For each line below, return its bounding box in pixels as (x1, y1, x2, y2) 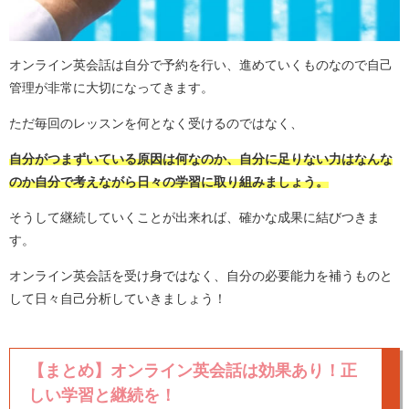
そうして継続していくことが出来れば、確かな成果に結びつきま (9, 211, 380, 225)
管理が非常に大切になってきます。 (9, 81, 214, 95)
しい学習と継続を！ (28, 386, 176, 404)
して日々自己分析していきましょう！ (9, 292, 226, 306)
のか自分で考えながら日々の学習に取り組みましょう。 (9, 175, 329, 189)
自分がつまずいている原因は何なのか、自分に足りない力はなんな (9, 152, 393, 166)
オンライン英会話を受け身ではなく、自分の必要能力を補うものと (9, 269, 393, 283)
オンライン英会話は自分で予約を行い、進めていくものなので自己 (9, 58, 393, 72)
